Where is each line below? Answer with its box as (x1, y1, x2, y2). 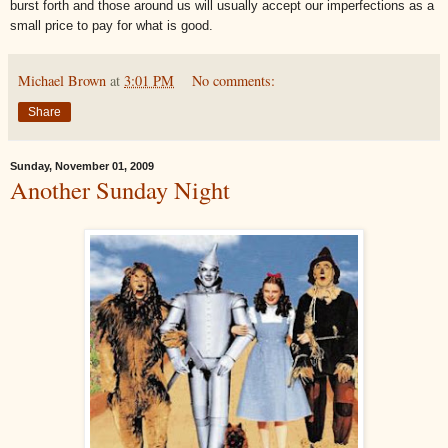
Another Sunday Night (10, 172, 230, 206)
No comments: (192, 70, 276, 90)
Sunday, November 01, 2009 (10, 160, 154, 173)
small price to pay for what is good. (10, 17, 213, 33)
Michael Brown (18, 70, 106, 90)
